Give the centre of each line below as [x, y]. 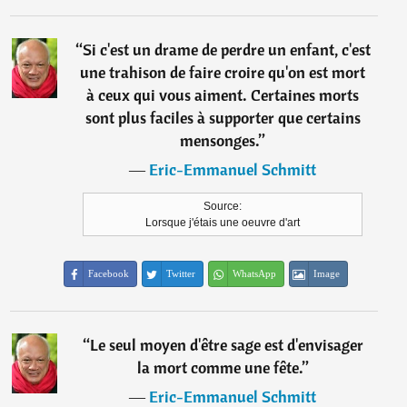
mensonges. [220, 140]
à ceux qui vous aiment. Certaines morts [223, 95]
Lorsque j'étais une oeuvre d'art [223, 223]
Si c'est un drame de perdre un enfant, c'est [226, 50]
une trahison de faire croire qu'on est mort [223, 72]
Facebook [109, 273]
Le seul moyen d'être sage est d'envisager [226, 345]
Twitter [181, 273]
